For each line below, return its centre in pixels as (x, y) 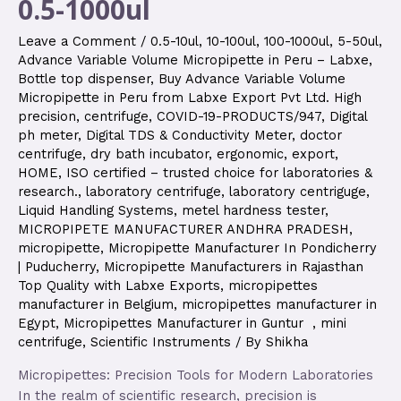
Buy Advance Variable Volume (252, 79)
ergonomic (250, 154)
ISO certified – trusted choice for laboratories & (219, 173)
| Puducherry (57, 267)
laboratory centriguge (298, 192)
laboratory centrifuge (154, 192)
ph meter (48, 136)
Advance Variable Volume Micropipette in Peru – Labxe (193, 60)
